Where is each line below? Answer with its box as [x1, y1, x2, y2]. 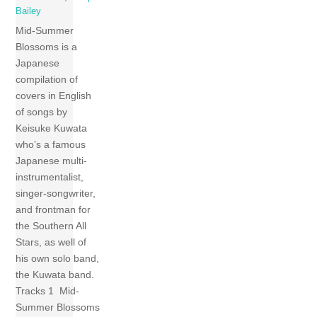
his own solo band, [16, 253, 100, 265]
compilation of [16, 74, 79, 86]
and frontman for [16, 204, 91, 216]
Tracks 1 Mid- [16, 285, 80, 297]
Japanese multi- [16, 155, 88, 167]
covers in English [16, 90, 92, 102]
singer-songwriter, [16, 188, 96, 200]
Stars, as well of [16, 236, 87, 248]
